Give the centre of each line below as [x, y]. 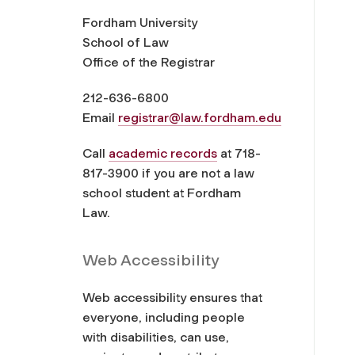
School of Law [126, 42]
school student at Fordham [162, 193]
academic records [163, 153]
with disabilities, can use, [156, 337]
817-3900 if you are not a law [168, 173]
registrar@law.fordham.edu [200, 117]
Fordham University [140, 22]
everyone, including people [164, 317]
